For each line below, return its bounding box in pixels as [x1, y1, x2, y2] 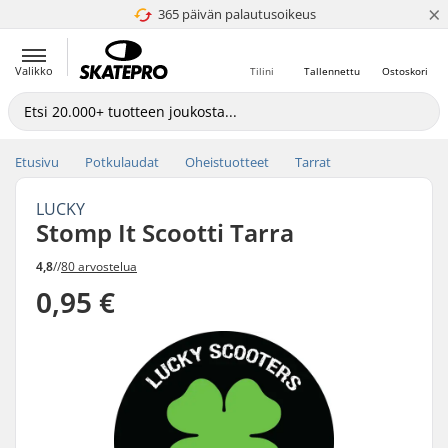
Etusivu [15, 153, 59, 171]
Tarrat [295, 153, 331, 171]
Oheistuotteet [185, 153, 269, 171]
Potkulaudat [85, 153, 159, 171]
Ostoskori [382, 64, 428, 78]
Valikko [15, 63, 53, 78]
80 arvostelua [61, 257, 137, 275]
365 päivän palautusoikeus [157, 5, 316, 23]
